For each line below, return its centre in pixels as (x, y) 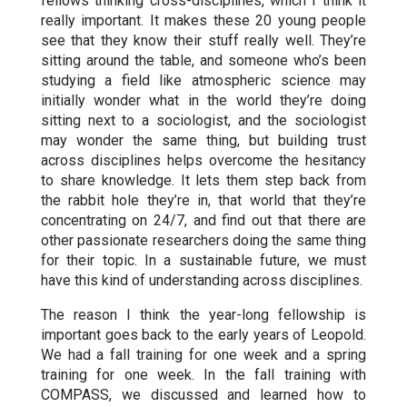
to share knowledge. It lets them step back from (203, 180)
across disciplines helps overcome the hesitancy (203, 160)
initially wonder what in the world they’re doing (203, 100)
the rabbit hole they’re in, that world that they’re (203, 200)
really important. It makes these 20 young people (203, 20)
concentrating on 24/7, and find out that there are (203, 220)
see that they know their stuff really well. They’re (203, 40)
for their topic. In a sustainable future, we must (203, 260)
